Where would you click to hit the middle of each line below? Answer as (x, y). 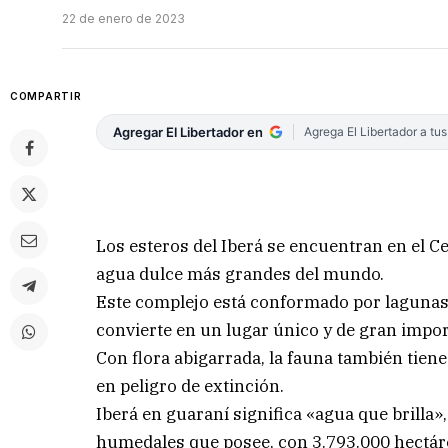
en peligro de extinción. (190, 385)
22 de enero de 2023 (123, 19)
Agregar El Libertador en (188, 132)
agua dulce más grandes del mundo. (240, 273)
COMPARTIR (46, 96)
